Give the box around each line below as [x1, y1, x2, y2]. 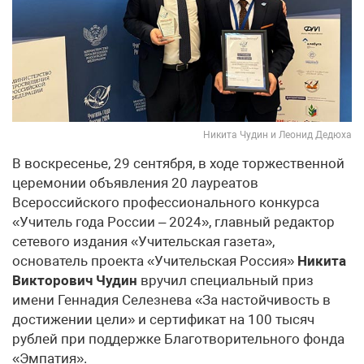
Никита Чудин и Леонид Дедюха [203, 128, 352, 141]
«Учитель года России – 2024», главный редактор [12, 213, 335, 230]
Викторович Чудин [12, 271, 137, 288]
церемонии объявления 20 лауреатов [12, 174, 258, 191]
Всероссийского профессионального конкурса [12, 193, 319, 210]
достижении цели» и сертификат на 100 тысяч [12, 310, 314, 327]
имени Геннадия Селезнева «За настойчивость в [12, 291, 331, 308]
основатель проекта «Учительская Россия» [12, 252, 297, 269]
